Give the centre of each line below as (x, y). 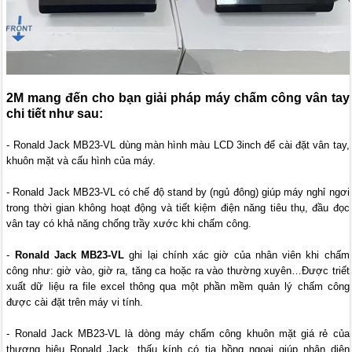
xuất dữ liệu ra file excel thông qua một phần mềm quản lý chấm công (178, 286)
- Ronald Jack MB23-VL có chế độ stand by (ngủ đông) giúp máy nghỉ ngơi (178, 192)
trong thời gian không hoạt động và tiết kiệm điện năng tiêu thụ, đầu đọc (178, 207)
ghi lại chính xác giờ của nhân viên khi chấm (237, 255)
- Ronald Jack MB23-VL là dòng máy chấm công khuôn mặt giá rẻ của (178, 333)
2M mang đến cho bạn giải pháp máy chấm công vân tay (178, 97)
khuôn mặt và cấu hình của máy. (81, 160)
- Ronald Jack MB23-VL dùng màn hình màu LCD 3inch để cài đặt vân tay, (178, 145)
